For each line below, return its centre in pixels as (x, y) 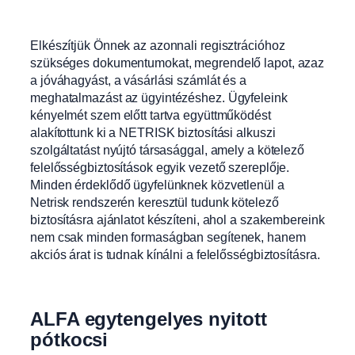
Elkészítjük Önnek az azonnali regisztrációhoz (158, 45)
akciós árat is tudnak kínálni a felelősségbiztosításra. (175, 254)
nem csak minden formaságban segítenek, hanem (168, 237)
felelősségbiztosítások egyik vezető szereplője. (160, 167)
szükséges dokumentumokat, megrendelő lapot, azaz (177, 62)
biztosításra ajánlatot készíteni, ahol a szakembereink (177, 219)
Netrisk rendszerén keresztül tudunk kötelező (155, 202)
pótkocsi (69, 339)
